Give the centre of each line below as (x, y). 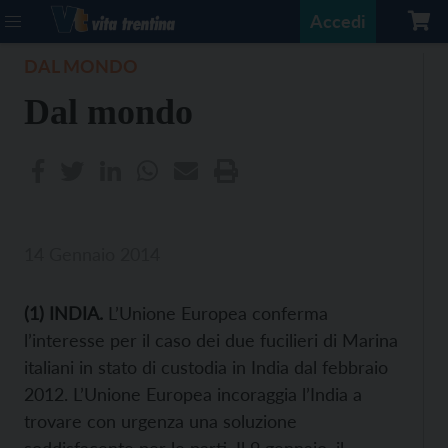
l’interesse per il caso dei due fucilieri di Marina (211, 340)
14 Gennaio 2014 (92, 254)
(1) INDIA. (66, 313)
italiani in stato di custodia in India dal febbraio (206, 367)
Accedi (338, 21)
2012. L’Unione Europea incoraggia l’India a (193, 394)
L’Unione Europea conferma (218, 313)
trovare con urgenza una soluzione (160, 421)
